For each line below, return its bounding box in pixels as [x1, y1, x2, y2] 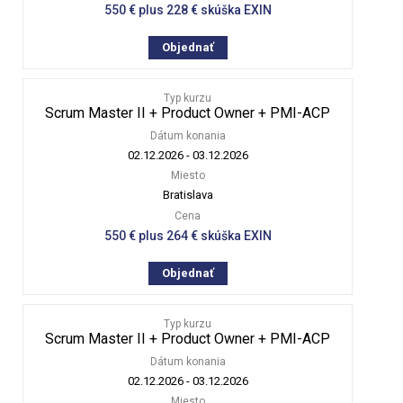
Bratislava [162, 187, 213, 201]
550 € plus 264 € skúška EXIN [103, 228, 272, 243]
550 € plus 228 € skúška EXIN [103, 2, 272, 17]
